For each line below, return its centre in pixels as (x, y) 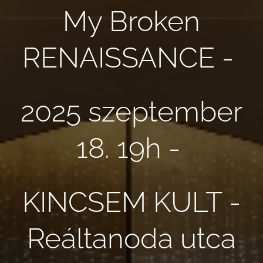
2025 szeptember (131, 112)
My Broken (131, 21)
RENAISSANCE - (131, 58)
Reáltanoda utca (131, 238)
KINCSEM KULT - (131, 202)
